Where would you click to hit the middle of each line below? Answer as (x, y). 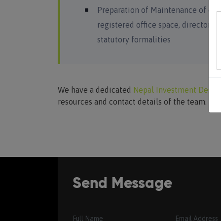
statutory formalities (134, 39)
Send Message (122, 184)
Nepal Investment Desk (176, 90)
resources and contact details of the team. (132, 102)
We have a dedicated (95, 90)
